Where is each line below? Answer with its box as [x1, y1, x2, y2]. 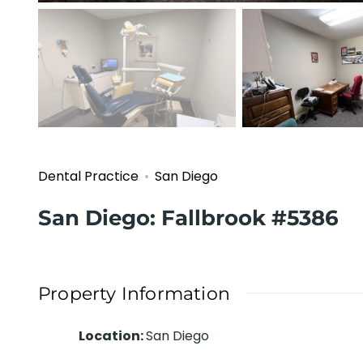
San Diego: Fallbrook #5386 [38, 205, 339, 232]
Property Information [38, 283, 230, 305]
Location [79, 327, 140, 346]
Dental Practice [38, 167, 139, 186]
